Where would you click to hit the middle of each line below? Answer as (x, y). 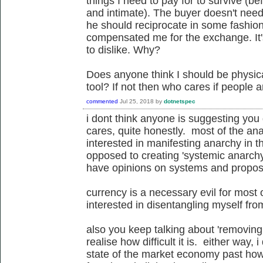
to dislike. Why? (123, 50)
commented (102, 101)
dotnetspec (180, 101)
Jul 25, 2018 (137, 101)
